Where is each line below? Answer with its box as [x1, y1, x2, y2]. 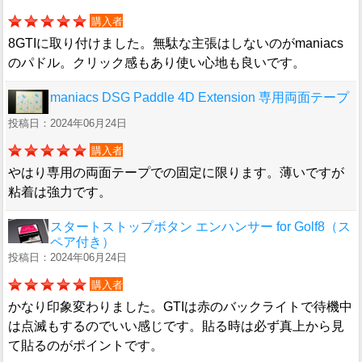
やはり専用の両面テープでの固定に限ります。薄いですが [8, 166, 344, 180]
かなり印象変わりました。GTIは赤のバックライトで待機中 [8, 300, 352, 314]
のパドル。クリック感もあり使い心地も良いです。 [8, 56, 305, 70]
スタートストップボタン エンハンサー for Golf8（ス [50, 220, 351, 234]
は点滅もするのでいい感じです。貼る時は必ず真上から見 [8, 319, 344, 334]
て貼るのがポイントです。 [8, 339, 163, 353]
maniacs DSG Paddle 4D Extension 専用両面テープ [50, 90, 349, 105]
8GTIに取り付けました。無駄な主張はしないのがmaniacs [8, 36, 343, 51]
